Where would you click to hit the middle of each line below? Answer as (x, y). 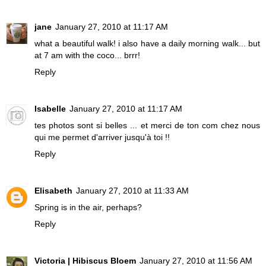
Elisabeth (53, 190)
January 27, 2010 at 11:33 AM (132, 190)
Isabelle (50, 108)
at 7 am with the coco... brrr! (87, 55)
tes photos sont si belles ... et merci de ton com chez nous (147, 125)
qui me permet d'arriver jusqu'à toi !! (102, 137)
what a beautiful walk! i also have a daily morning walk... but (147, 43)
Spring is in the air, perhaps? (88, 207)
